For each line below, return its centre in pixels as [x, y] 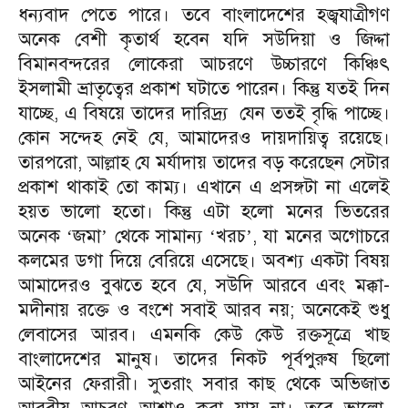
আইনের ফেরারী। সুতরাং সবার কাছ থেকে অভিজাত [204, 384]
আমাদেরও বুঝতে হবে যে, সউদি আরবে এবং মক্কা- [204, 286]
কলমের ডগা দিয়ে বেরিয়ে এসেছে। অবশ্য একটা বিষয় [204, 261]
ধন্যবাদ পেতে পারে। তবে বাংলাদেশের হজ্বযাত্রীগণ [204, 15]
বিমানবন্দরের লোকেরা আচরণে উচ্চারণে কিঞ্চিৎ [204, 64]
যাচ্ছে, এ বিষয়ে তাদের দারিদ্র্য [123, 113]
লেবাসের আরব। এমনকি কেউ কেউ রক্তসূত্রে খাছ [204, 335]
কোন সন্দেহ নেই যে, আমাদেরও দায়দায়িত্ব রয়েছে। [204, 138]
